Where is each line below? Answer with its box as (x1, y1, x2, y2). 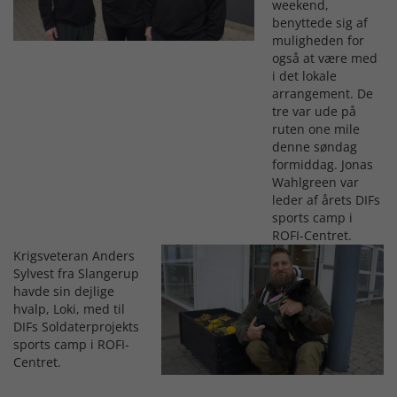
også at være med (272, 50, 378, 67)
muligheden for (272, 32, 364, 50)
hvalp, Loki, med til (13, 300, 125, 318)
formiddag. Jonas (272, 156, 373, 174)
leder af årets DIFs (272, 191, 380, 209)
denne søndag (272, 138, 357, 156)
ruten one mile (272, 121, 360, 138)
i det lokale (272, 67, 337, 85)
